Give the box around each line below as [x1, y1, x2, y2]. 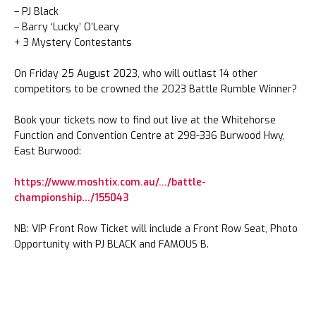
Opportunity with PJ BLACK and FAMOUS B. [14, 237, 209, 251]
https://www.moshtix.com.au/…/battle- [14, 175, 206, 189]
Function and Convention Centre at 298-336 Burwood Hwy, [14, 128, 285, 142]
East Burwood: [14, 144, 81, 158]
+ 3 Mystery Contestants [14, 35, 132, 49]
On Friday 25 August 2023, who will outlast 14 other [14, 66, 257, 80]
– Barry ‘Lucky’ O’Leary [14, 20, 119, 34]
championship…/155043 [14, 190, 129, 205]
